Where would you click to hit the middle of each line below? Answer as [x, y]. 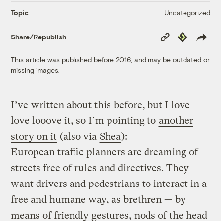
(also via [78, 136]
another [176, 120]
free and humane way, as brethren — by [99, 199]
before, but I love [151, 105]
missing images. [36, 70]
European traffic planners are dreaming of [105, 152]
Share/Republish [39, 37]
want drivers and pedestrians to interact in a [109, 184]
